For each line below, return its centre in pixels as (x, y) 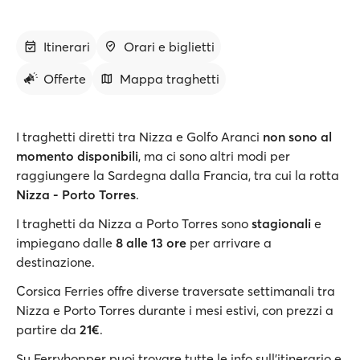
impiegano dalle (66, 243)
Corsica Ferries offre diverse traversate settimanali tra (176, 291)
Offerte (65, 79)
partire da (48, 329)
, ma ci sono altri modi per (214, 156)
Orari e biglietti (169, 47)
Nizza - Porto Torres (76, 194)
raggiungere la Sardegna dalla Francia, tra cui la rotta (178, 175)
